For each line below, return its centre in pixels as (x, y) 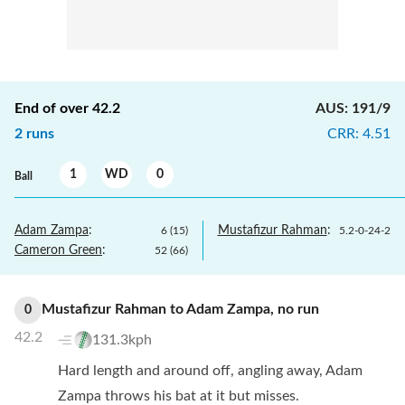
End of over (52, 108)
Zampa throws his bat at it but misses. (179, 396)
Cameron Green (58, 250)
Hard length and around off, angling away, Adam (210, 371)
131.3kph (122, 339)
